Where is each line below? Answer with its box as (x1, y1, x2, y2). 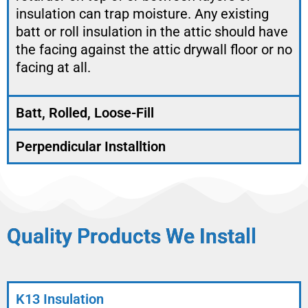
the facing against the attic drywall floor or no (16, 41, 292, 58)
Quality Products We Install (7, 224, 256, 249)
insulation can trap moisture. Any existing (16, 5, 269, 23)
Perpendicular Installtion (16, 138, 166, 155)
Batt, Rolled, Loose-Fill (16, 104, 154, 122)
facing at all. (16, 59, 91, 76)
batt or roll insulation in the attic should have (16, 23, 288, 41)
